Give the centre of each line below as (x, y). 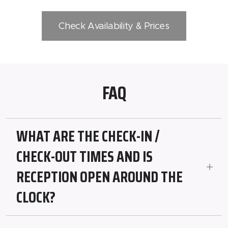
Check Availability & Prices (114, 26)
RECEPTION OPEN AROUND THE (99, 177)
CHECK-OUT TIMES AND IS (84, 157)
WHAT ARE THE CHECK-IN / (88, 136)
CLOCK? (36, 197)
